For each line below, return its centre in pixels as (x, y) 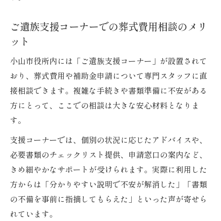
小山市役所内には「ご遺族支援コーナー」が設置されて (109, 61)
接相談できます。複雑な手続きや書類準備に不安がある (109, 91)
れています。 (34, 214)
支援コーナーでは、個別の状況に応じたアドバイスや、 (109, 140)
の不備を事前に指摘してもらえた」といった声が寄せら (109, 199)
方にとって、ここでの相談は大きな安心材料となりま (105, 105)
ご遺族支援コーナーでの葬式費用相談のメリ (109, 26)
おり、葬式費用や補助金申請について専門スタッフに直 (109, 76)
